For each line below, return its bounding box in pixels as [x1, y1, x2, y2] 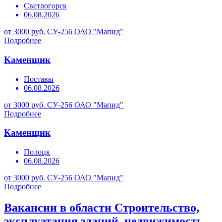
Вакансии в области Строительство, [4, 201, 199, 215]
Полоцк [24, 148, 50, 157]
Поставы [24, 74, 54, 83]
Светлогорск [24, 1, 67, 10]
